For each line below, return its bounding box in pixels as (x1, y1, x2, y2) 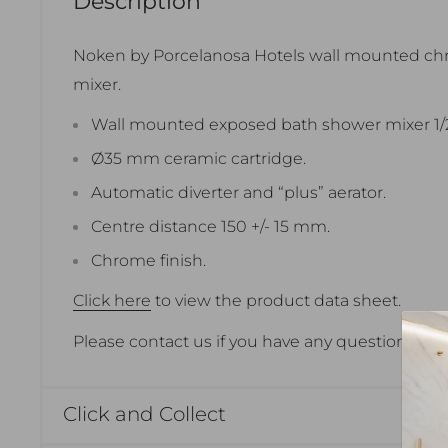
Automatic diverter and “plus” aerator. (91, 183, 386, 203)
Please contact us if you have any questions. (73, 331, 418, 351)
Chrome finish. (91, 251, 206, 271)
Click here (73, 291, 151, 311)
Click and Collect (63, 401, 226, 426)
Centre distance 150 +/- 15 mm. (91, 217, 330, 237)
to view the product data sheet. (151, 291, 401, 311)
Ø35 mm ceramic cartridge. (91, 149, 306, 169)
